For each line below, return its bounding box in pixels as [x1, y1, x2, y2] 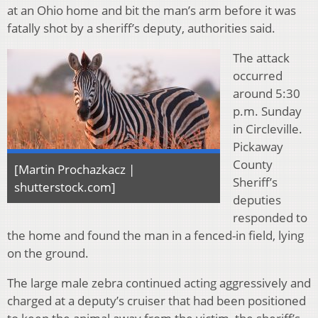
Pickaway [233, 138, 283, 155]
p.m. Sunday [233, 103, 302, 120]
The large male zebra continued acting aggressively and [7, 275, 311, 292]
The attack [233, 50, 290, 67]
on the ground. [7, 245, 89, 262]
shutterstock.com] [14, 179, 116, 196]
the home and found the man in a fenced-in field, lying [7, 227, 304, 244]
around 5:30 [233, 85, 300, 102]
